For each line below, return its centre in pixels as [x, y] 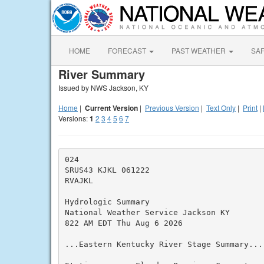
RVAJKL [79, 180]
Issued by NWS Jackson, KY [103, 88]
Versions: [74, 118]
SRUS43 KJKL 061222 [107, 170]
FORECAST [128, 50]
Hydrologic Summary [107, 202]
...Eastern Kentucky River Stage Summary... [164, 244]
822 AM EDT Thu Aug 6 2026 [123, 223]
